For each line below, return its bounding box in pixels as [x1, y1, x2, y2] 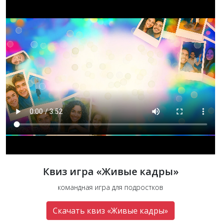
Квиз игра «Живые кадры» [42, 164, 179, 178]
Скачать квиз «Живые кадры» [53, 205, 168, 216]
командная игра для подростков [58, 182, 163, 192]
